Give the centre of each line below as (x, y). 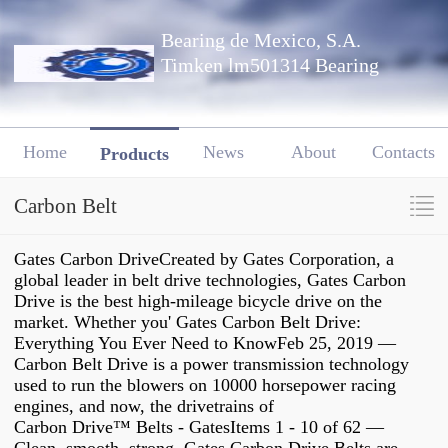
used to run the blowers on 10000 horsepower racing (205, 385)
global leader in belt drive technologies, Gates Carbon (210, 280)
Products (134, 153)
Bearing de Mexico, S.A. (261, 40)
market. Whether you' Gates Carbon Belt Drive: (187, 322)
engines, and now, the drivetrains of (146, 406)
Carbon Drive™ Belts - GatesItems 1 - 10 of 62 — (199, 427)
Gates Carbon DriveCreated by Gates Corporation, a (204, 259)
